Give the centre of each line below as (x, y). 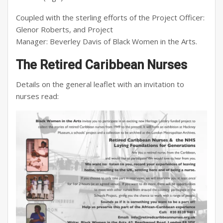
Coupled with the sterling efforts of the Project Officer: (110, 18)
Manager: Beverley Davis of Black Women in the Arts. (107, 42)
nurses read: (37, 96)
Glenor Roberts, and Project (64, 30)
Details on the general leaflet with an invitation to (100, 84)
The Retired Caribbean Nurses (102, 65)
